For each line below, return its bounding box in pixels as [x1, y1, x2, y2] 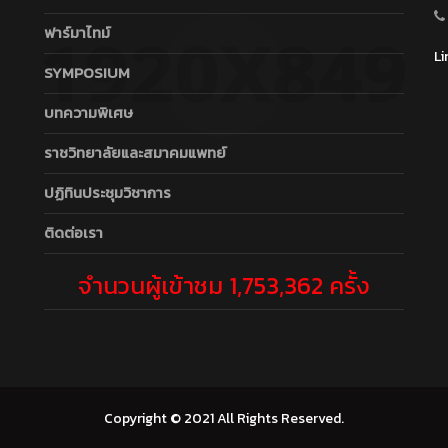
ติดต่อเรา [44, 221, 103, 245]
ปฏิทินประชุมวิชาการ [44, 181, 171, 205]
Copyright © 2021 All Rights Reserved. [104, 408, 344, 430]
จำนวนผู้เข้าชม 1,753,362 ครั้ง [78, 268, 370, 304]
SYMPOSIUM [44, 61, 130, 85]
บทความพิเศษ [44, 101, 133, 125]
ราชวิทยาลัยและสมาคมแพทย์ [44, 141, 226, 165]
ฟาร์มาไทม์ [44, 21, 110, 45]
